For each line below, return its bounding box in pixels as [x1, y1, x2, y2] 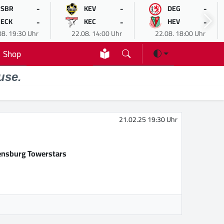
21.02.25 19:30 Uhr [119, 113, 177, 126]
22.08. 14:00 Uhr [71, 27, 122, 40]
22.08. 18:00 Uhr [154, 27, 205, 40]
